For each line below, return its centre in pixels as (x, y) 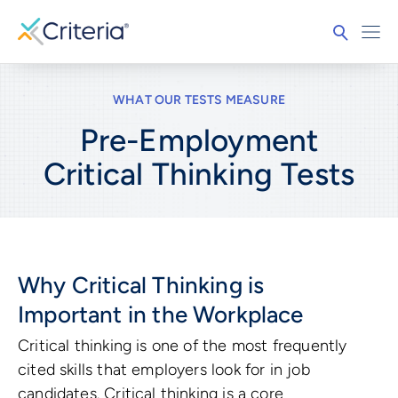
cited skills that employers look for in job (164, 369)
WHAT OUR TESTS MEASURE (199, 100)
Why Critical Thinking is (141, 285)
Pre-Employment (199, 140)
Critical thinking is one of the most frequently (183, 345)
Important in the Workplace (161, 314)
